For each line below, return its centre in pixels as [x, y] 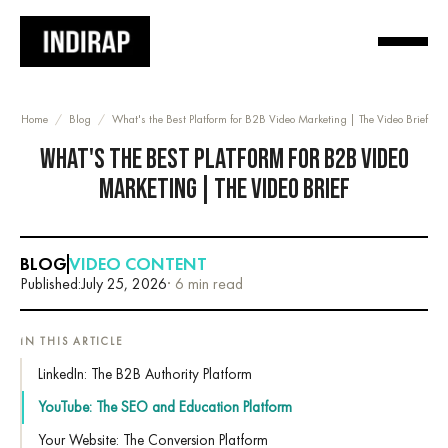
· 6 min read [205, 283]
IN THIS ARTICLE [71, 341]
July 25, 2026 [124, 283]
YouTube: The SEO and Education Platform [165, 407]
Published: [50, 283]
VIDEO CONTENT [138, 263]
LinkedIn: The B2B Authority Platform [145, 374]
